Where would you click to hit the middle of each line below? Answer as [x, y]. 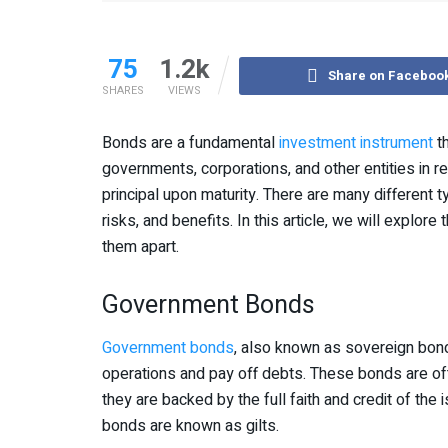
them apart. [140, 246]
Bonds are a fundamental [190, 142]
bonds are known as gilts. [190, 426]
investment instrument [356, 142]
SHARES [123, 90]
